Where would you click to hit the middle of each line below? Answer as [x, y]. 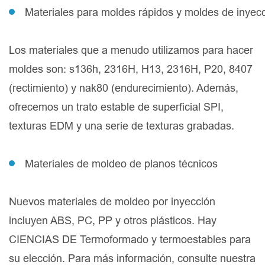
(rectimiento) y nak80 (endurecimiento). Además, [124, 88]
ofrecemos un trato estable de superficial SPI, [116, 107]
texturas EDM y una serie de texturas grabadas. [122, 126]
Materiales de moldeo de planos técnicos [121, 164]
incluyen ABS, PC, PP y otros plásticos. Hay [113, 221]
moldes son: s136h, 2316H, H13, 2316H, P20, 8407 [131, 69]
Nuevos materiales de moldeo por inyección [112, 202]
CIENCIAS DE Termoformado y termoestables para [130, 240]
